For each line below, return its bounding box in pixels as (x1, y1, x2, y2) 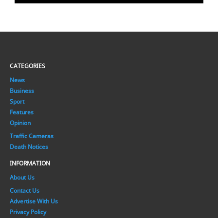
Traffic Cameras (10, 131, 54, 140)
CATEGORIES (10, 61, 45, 70)
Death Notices (10, 142, 48, 151)
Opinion (10, 118, 31, 127)
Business (10, 86, 34, 95)
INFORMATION (10, 159, 50, 167)
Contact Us (10, 186, 39, 195)
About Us (10, 173, 35, 182)
